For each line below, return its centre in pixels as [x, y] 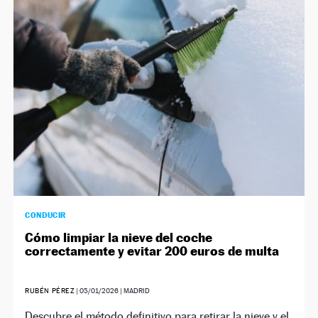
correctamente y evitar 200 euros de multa [152, 251]
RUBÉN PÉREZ [50, 291]
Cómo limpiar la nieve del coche [119, 238]
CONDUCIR [45, 215]
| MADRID [135, 291]
